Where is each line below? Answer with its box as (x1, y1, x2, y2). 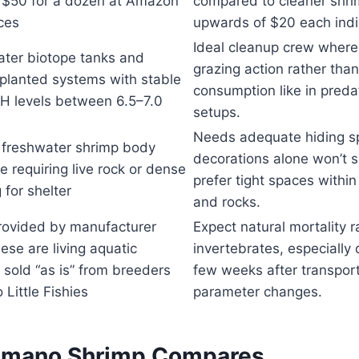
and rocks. (193, 194, 260, 210)
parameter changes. (193, 284, 322, 300)
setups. (193, 104, 240, 120)
